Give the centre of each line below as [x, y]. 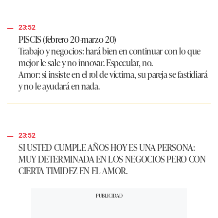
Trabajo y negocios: [51, 51]
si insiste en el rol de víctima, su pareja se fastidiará [125, 74]
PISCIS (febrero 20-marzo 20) [67, 39]
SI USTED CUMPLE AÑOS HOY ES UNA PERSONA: [107, 147]
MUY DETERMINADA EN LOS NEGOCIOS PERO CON [112, 159]
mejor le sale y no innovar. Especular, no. [86, 63]
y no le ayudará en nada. [59, 86]
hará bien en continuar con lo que [142, 51]
